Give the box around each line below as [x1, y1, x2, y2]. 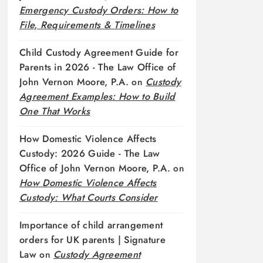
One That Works [19, 104, 90, 118]
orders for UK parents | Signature [19, 232, 166, 247]
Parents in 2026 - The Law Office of [19, 60, 176, 74]
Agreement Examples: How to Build [19, 89, 176, 103]
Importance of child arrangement [19, 218, 163, 232]
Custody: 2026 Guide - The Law [19, 146, 160, 160]
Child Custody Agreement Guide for [19, 45, 178, 59]
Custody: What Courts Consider [19, 190, 158, 204]
